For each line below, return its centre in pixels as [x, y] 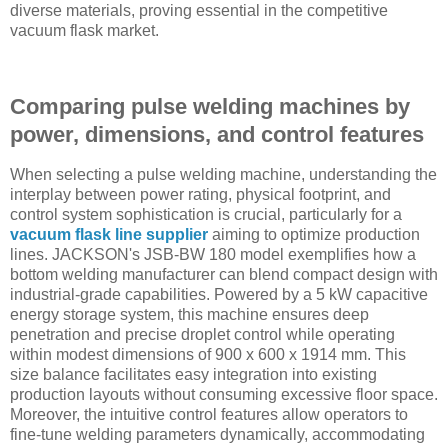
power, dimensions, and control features [217, 134]
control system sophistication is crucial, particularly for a [206, 214]
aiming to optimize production [314, 234]
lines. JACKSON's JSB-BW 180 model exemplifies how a [213, 254]
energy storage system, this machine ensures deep [189, 314]
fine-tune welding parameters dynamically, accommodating [217, 434]
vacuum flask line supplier [109, 234]
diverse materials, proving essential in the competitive [199, 11]
